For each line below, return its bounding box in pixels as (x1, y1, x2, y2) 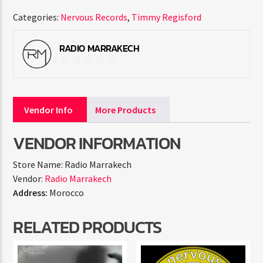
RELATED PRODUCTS (13, 214, 162, 240)
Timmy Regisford (131, 11, 202, 23)
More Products (95, 104, 156, 116)
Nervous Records (60, 11, 128, 23)
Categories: (13, 11, 61, 23)
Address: (13, 186, 48, 198)
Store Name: (13, 158, 63, 170)
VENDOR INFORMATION (13, 130, 180, 156)
